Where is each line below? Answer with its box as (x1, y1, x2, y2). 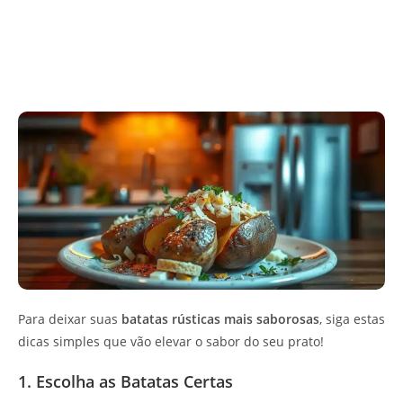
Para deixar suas (18, 310, 121, 328)
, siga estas (319, 310, 385, 328)
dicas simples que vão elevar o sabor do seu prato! (18, 333, 324, 351)
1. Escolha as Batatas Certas (18, 371, 233, 393)
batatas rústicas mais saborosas (121, 310, 319, 328)
